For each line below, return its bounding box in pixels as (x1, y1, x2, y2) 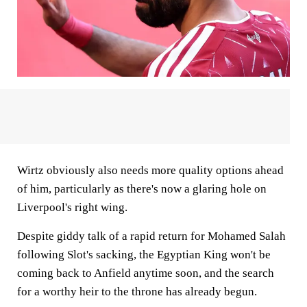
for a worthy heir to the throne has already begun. (17, 284, 257, 298)
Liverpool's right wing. (17, 200, 127, 214)
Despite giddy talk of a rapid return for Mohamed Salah (17, 229, 286, 243)
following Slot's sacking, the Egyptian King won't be (17, 247, 271, 261)
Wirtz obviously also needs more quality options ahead (17, 163, 284, 177)
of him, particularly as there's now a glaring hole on (17, 182, 267, 195)
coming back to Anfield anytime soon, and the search (17, 266, 274, 280)
